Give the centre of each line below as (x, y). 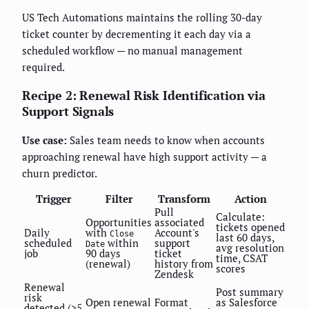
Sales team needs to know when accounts (166, 140)
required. (43, 67)
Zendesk (174, 273)
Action (250, 198)
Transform (184, 198)
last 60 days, (245, 237)
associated (179, 222)
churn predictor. (60, 173)
